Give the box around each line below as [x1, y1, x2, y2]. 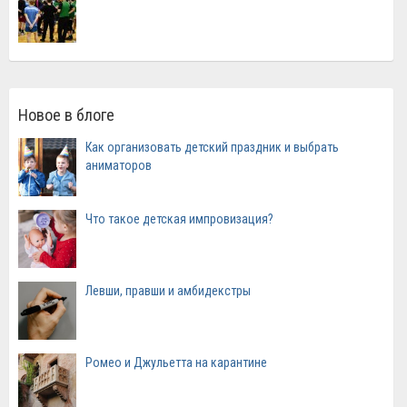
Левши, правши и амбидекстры [85, 283, 251, 298]
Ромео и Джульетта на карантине [85, 355, 267, 370]
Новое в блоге [18, 105, 114, 124]
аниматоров [85, 158, 152, 173]
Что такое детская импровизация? [85, 212, 273, 226]
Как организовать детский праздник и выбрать [85, 140, 339, 154]
